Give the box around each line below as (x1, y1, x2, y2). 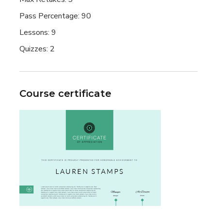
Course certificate (19, 87, 111, 99)
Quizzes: (19, 43, 50, 54)
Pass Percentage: (19, 10, 82, 21)
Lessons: (19, 27, 52, 38)
